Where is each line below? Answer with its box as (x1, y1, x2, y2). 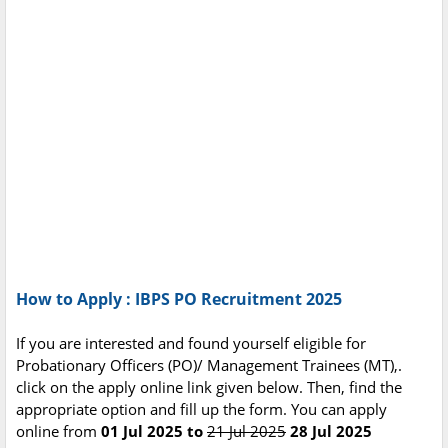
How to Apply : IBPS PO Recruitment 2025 (16, 288, 342, 311)
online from (16, 421, 101, 442)
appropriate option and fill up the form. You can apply (16, 399, 387, 420)
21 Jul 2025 (207, 421, 286, 442)
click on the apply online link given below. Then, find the (16, 377, 402, 398)
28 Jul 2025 (286, 421, 372, 442)
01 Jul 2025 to (101, 421, 207, 442)
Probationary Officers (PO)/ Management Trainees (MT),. (16, 355, 402, 376)
